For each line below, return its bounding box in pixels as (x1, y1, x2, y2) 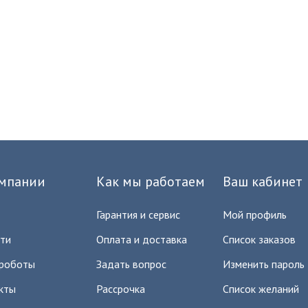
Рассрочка (96, 281, 145, 296)
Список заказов (223, 232, 296, 246)
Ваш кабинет (223, 172, 302, 190)
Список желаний (223, 281, 299, 296)
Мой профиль (223, 207, 287, 221)
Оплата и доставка (96, 232, 187, 246)
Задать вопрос (96, 256, 166, 271)
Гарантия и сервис (96, 207, 180, 221)
